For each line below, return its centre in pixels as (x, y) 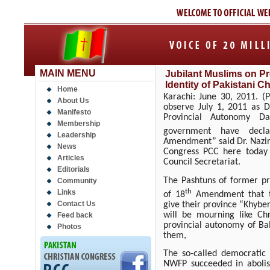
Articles (71, 158)
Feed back (75, 215)
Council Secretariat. (202, 162)
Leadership (77, 135)
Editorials (74, 169)
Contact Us (77, 204)
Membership (79, 124)
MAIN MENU (68, 73)
